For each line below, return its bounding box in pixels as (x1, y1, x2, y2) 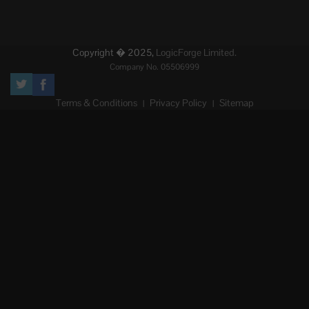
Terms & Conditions (55, 97, 137, 110)
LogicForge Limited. (156, 46, 237, 59)
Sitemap (219, 97, 254, 110)
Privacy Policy (149, 97, 207, 110)
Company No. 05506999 (110, 61, 199, 73)
